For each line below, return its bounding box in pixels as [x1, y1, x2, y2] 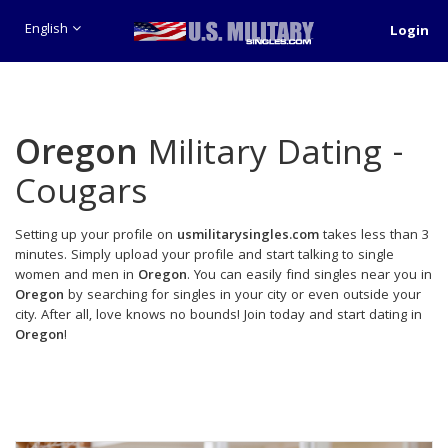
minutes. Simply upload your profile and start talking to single [15, 245, 394, 267]
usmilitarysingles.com [177, 225, 319, 247]
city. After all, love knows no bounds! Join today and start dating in [15, 305, 422, 327]
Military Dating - [138, 128, 404, 186]
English [25, 18, 72, 41]
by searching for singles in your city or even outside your [64, 285, 421, 307]
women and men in [15, 265, 138, 287]
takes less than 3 [319, 225, 429, 247]
